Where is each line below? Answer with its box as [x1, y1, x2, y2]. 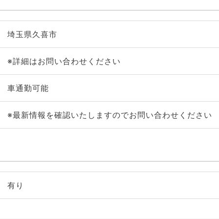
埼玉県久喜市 [7, 29, 57, 39]
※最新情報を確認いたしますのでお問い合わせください [7, 110, 212, 120]
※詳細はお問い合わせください [7, 56, 121, 66]
